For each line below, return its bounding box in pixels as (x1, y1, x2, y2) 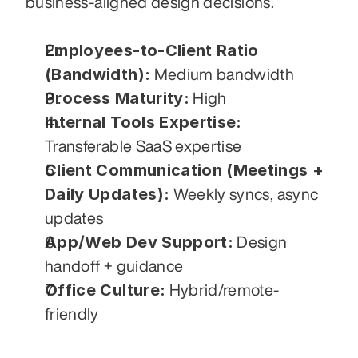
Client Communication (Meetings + (45, 160, 324, 180)
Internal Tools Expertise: (45, 112, 242, 132)
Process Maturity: (45, 88, 189, 108)
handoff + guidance (45, 257, 184, 274)
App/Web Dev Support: (45, 232, 233, 252)
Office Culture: (45, 280, 166, 300)
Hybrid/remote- (165, 280, 280, 298)
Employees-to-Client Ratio (45, 40, 259, 60)
